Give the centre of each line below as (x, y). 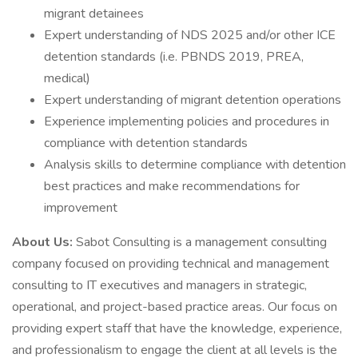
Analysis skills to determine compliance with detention (195, 165)
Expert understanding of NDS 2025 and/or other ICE (190, 35)
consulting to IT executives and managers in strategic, (159, 285)
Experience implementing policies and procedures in (187, 121)
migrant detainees (94, 14)
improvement (81, 208)
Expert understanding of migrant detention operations (193, 100)
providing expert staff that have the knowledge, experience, (177, 328)
